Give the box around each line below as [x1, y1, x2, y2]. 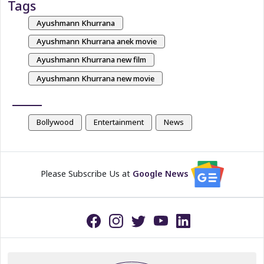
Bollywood [36, 117, 74, 128]
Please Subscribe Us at [40, 167, 133, 179]
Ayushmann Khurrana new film [36, 54, 146, 65]
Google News [132, 167, 189, 179]
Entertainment [93, 117, 144, 128]
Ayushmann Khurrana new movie [36, 72, 154, 84]
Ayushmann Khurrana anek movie [36, 35, 157, 47]
